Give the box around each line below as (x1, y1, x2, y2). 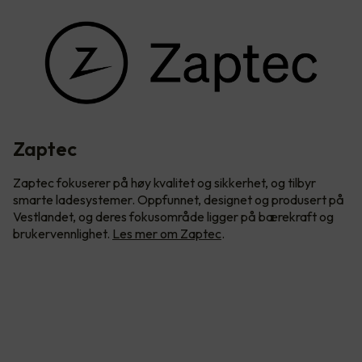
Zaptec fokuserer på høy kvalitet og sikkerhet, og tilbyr (13, 175, 316, 192)
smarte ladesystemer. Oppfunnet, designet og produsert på (13, 192, 344, 208)
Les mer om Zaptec (112, 225, 221, 242)
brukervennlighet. (13, 225, 112, 242)
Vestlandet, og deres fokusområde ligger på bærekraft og (13, 208, 334, 225)
